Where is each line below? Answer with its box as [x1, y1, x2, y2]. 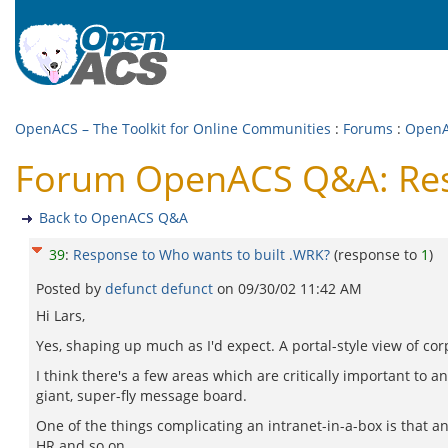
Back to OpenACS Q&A [39, 208, 188, 227]
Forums [343, 119, 393, 138]
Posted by [36, 279, 105, 298]
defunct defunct [105, 279, 217, 298]
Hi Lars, [36, 306, 85, 325]
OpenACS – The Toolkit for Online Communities [15, 119, 331, 138]
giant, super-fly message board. [36, 386, 247, 405]
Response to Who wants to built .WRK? [73, 245, 330, 264]
